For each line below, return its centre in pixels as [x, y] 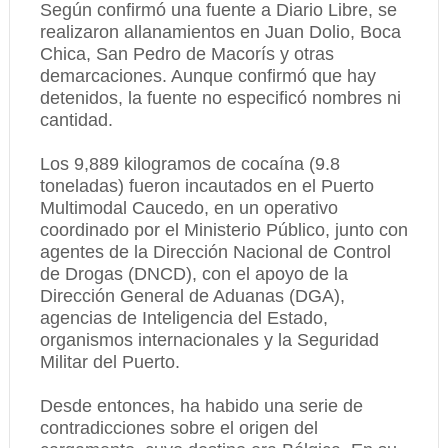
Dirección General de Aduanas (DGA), [192, 296]
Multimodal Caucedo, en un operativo [188, 208]
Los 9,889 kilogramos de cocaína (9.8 [189, 164]
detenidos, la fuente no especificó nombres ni [220, 98]
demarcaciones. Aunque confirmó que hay [207, 76]
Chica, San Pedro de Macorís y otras [186, 54]
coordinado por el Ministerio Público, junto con [223, 230]
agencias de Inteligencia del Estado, [183, 318]
